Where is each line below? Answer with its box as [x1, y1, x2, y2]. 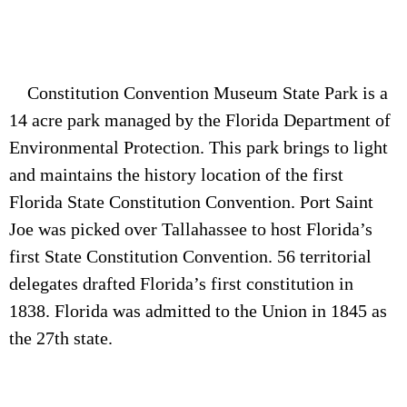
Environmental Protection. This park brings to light [9, 136, 388, 157]
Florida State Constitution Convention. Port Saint [9, 191, 373, 212]
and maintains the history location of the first [9, 164, 343, 184]
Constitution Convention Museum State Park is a [9, 82, 388, 103]
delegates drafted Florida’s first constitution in [9, 273, 353, 293]
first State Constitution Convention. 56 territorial [9, 245, 372, 266]
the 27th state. [9, 327, 113, 348]
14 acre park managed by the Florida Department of [9, 109, 391, 130]
